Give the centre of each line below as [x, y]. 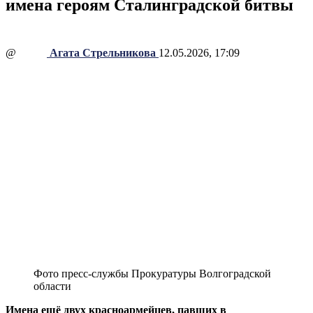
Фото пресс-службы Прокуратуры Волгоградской [152, 274]
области [52, 286]
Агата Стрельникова [103, 52]
